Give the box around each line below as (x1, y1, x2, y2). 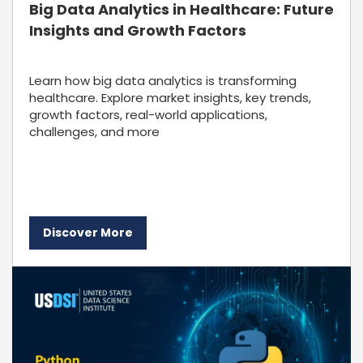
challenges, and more (29, 123, 160, 140)
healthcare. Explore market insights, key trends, (29, 89, 311, 106)
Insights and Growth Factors (29, 20, 246, 41)
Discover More (43, 224, 133, 241)
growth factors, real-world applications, (29, 106, 267, 123)
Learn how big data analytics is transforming (29, 72, 297, 89)
